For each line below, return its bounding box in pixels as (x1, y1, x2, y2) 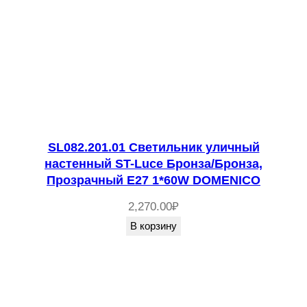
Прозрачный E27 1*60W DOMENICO (47, 173, 260, 187)
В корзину (130, 219, 177, 232)
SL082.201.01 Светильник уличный (47, 140, 260, 154)
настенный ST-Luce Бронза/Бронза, (45, 156, 262, 171)
